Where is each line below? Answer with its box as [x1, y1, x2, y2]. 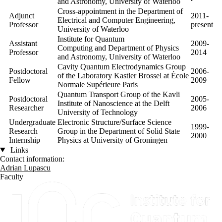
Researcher [9, 103, 44, 112]
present [191, 20, 213, 29]
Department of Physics [108, 43, 179, 52]
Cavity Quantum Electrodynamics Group [57, 62, 186, 71]
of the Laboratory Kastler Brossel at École [57, 71, 189, 80]
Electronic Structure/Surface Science [57, 117, 171, 126]
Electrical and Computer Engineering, [57, 15, 175, 24]
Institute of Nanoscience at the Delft [57, 99, 169, 108]
